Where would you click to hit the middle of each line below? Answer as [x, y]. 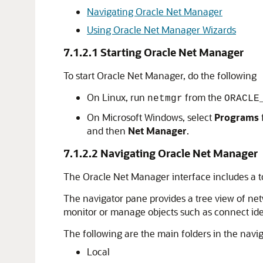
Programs [237, 117]
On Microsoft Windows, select [151, 117]
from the [203, 97]
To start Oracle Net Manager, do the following [160, 75]
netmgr [165, 99]
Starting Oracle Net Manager [172, 52]
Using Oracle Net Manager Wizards [161, 30]
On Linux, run [117, 97]
